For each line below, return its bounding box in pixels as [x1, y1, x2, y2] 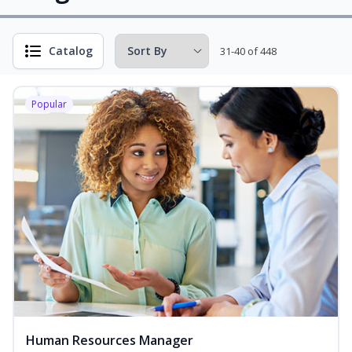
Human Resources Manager [26, 332, 193, 350]
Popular [31, 97, 67, 111]
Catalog [49, 43, 93, 58]
